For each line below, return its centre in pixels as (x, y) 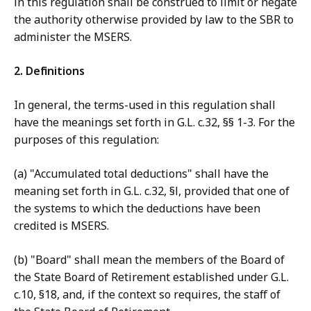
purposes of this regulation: (86, 140)
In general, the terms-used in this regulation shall (145, 105)
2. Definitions (49, 71)
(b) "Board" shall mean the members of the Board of (149, 260)
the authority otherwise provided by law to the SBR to (154, 20)
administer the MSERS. (73, 37)
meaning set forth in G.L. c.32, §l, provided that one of (152, 191)
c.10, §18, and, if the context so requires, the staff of (147, 295)
